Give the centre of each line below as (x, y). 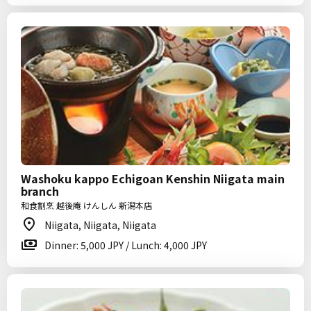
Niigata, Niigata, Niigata (100, 225)
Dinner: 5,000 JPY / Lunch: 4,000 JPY (126, 245)
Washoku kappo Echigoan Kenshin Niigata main (153, 178)
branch (40, 191)
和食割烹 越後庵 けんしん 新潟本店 (86, 205)
